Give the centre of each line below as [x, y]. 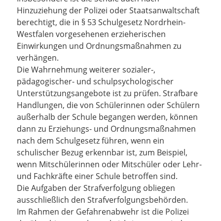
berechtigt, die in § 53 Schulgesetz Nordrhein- [101, 22]
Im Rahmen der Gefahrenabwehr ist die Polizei [103, 212]
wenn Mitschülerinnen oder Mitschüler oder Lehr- [109, 164]
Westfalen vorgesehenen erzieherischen [91, 34]
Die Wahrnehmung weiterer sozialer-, [86, 70]
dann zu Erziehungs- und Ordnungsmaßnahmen [106, 129]
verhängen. [38, 58]
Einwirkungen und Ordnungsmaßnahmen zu [99, 46]
